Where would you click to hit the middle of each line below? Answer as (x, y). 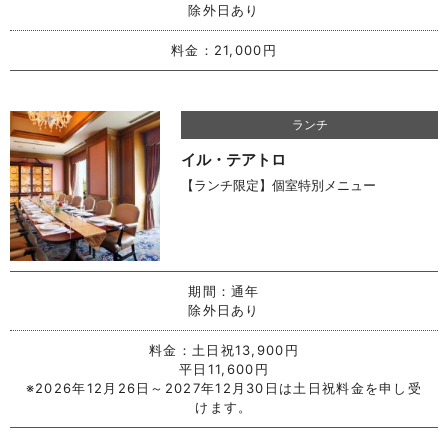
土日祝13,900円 (245, 349)
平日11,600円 (224, 368)
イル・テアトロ (234, 159)
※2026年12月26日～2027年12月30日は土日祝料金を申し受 (224, 387)
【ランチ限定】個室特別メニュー (279, 184)
